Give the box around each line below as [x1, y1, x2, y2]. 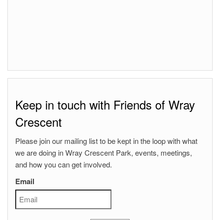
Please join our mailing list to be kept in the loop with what [15, 135, 197, 146]
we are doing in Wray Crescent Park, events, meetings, [15, 147, 192, 158]
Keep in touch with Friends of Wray [15, 95, 195, 113]
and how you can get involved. [15, 159, 112, 169]
